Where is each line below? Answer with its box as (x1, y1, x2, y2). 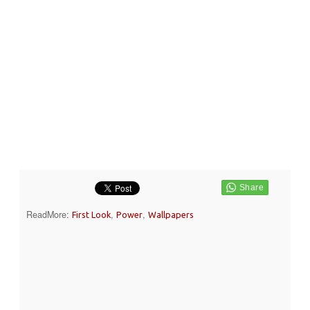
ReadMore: (26, 208, 72, 221)
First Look (72, 209, 111, 219)
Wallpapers (148, 209, 194, 219)
